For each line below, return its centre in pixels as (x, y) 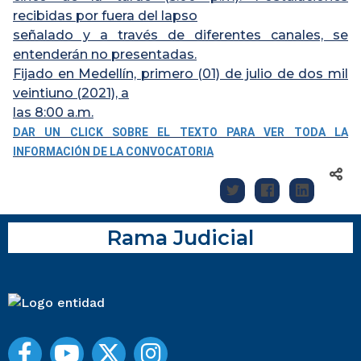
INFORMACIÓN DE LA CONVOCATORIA (113, 152)
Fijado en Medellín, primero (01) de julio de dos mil (180, 74)
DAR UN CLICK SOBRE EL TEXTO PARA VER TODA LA (180, 133)
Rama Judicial (180, 238)
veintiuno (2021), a (71, 93)
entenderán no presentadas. (105, 55)
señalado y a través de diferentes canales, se (180, 35)
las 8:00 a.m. (53, 113)
